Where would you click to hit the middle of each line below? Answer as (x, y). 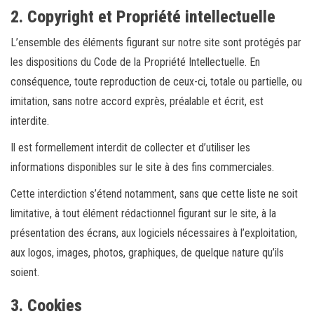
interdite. (30, 121)
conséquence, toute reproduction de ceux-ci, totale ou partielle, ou (156, 82)
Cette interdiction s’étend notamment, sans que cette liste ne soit (154, 194)
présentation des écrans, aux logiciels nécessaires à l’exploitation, (154, 233)
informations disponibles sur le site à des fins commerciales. (142, 167)
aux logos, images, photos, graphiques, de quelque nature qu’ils (147, 253)
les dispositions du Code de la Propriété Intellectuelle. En (135, 62)
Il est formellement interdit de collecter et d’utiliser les (130, 148)
